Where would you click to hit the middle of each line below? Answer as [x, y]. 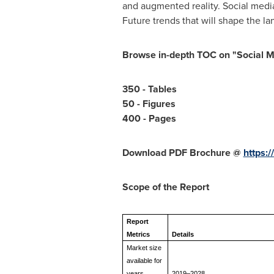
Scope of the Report [165, 187]
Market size [144, 248]
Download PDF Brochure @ [183, 153]
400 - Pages [149, 118]
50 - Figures [149, 104]
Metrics [139, 234]
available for [145, 261]
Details [183, 234]
